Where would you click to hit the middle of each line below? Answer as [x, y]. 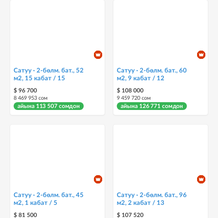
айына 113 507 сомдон [49, 106]
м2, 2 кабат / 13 [161, 203]
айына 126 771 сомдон [152, 106]
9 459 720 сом [134, 98]
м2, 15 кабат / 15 [62, 79]
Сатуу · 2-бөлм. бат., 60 [152, 71]
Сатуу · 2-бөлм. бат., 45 [49, 195]
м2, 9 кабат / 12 [161, 79]
